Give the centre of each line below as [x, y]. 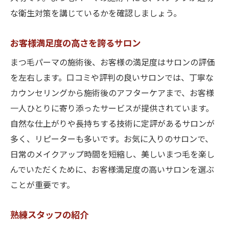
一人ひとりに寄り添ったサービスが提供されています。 [112, 109]
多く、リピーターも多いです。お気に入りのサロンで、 [112, 140]
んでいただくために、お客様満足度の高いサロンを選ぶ [112, 170]
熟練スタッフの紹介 [49, 215]
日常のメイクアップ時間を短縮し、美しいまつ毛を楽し [112, 155]
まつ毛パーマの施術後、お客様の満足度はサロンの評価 [112, 63]
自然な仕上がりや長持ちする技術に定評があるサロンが [112, 124]
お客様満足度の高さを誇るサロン [75, 44]
